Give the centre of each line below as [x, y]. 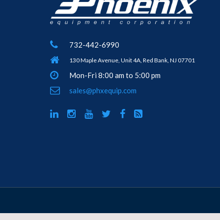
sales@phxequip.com [103, 90]
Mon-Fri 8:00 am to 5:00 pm [115, 75]
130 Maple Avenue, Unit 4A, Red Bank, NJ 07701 [132, 60]
